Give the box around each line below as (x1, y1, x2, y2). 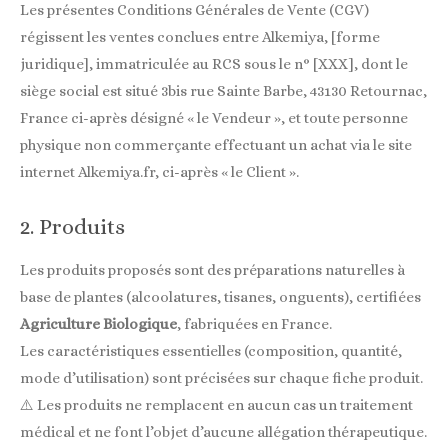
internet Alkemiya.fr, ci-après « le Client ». (20, 163, 299, 181)
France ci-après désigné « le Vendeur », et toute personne (20, 109, 408, 127)
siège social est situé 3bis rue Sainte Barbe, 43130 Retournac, (20, 82, 427, 100)
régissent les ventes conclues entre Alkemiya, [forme (20, 28, 380, 46)
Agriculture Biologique (20, 315, 177, 334)
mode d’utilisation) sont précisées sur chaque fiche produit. (20, 369, 423, 388)
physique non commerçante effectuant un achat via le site (20, 136, 412, 154)
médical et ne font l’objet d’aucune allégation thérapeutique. (20, 423, 427, 442)
